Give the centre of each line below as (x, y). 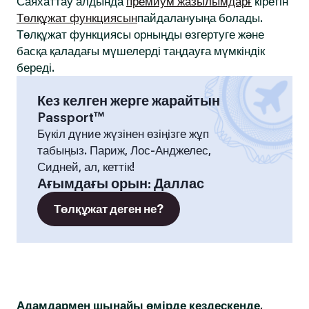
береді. (36, 68)
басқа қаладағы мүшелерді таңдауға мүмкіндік (141, 51)
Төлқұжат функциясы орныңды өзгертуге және (140, 34)
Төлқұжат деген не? (109, 209)
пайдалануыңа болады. (200, 18)
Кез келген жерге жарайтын (129, 101)
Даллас (179, 183)
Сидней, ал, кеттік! (86, 167)
